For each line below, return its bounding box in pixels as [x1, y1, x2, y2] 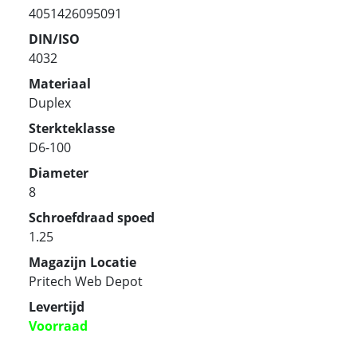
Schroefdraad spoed [29, 208, 155, 226]
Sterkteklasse [29, 119, 115, 137]
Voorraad [29, 316, 88, 335]
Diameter [29, 163, 88, 182]
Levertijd [29, 297, 84, 316]
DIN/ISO [29, 29, 80, 48]
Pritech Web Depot [29, 272, 143, 290]
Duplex [29, 93, 71, 112]
